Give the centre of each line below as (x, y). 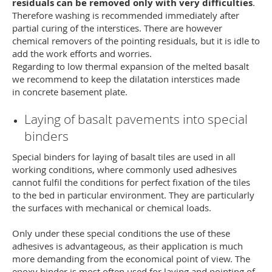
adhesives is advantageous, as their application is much (127, 246)
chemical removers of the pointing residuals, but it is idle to (136, 41)
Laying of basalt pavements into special (136, 119)
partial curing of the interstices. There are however (117, 28)
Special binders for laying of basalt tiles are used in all (124, 157)
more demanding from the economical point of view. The (131, 259)
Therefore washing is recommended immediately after (126, 15)
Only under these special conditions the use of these (121, 233)
